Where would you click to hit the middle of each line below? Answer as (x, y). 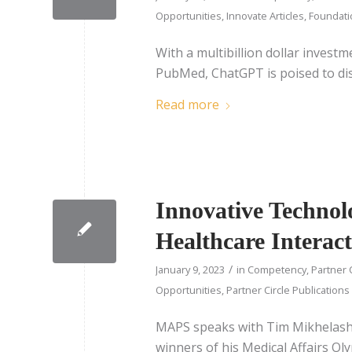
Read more (187, 104)
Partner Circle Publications (288, 290)
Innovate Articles (265, 15)
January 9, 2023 (190, 269)
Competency (277, 269)
